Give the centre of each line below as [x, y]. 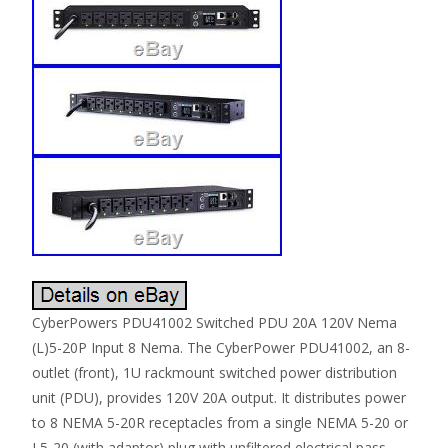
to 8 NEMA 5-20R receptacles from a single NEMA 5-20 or [220, 423]
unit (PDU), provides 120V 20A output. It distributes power [219, 398]
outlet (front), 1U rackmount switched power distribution [214, 373]
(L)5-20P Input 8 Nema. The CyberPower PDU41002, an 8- [221, 348]
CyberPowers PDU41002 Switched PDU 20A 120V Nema [214, 323]
